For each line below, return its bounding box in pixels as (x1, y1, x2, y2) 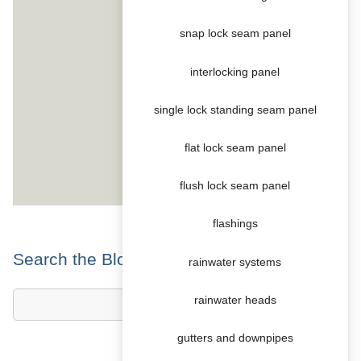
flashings (212, 218, 258, 230)
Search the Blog (13, 249, 136, 268)
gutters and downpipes (176, 331, 293, 344)
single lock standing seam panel (153, 103, 317, 116)
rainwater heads (193, 293, 276, 306)
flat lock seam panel (184, 141, 286, 154)
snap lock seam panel (179, 27, 291, 40)
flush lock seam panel (180, 180, 291, 193)
